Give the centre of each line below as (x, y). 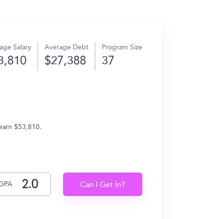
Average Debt (66, 47)
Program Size (122, 47)
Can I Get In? (103, 185)
